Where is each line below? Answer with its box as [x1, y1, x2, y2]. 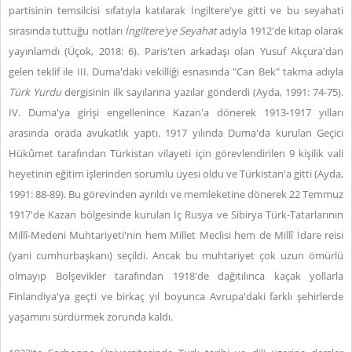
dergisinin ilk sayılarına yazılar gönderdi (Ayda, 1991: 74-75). [64, 85, 344, 99]
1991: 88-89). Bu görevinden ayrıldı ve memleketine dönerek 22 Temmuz [9, 187, 343, 201]
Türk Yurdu [9, 85, 65, 99]
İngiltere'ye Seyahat [124, 24, 217, 38]
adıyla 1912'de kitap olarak [217, 24, 343, 38]
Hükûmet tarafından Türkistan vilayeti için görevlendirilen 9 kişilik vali [9, 146, 343, 160]
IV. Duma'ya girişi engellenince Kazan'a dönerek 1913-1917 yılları [9, 105, 343, 119]
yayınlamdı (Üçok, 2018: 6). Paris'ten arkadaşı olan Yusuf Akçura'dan [9, 44, 343, 58]
